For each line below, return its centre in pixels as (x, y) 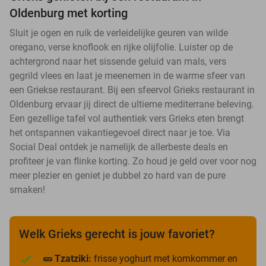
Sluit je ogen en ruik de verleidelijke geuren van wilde (119, 33)
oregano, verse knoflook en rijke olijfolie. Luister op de (121, 47)
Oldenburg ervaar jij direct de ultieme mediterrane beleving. (132, 104)
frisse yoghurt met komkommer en (164, 259)
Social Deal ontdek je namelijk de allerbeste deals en (119, 147)
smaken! (27, 190)
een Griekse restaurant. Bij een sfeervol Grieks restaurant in (132, 90)
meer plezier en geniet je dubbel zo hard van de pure (118, 176)
